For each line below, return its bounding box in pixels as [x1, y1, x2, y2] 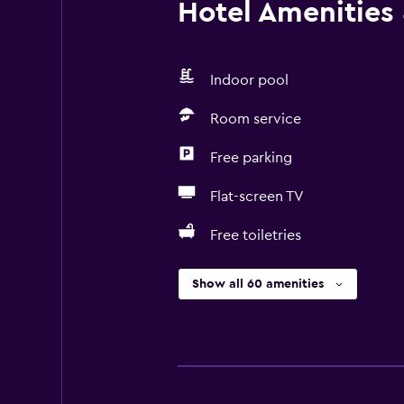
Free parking [209, 151, 292, 165]
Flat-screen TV [209, 189, 304, 204]
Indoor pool [209, 73, 289, 87]
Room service [209, 112, 301, 126]
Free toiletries [209, 228, 301, 243]
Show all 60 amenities [191, 278, 324, 290]
